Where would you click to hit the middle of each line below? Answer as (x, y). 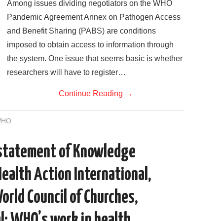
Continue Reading (92, 93)
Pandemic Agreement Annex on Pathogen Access (94, 17)
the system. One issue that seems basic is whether (95, 58)
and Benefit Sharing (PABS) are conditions (81, 31)
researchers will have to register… (66, 72)
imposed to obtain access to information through (90, 44)
